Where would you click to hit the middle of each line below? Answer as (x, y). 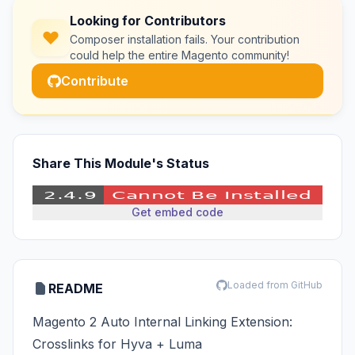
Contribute (95, 81)
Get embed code (177, 212)
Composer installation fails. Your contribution (185, 39)
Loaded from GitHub (275, 285)
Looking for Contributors (148, 21)
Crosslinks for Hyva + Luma (117, 344)
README (76, 288)
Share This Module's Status (121, 163)
